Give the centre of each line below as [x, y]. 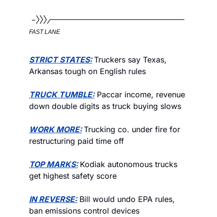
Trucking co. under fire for [132, 129]
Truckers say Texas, [130, 59]
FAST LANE [45, 32]
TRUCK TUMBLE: [62, 94]
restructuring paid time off [77, 141]
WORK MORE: [55, 129]
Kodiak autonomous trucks [129, 164]
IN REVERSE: [53, 199]
